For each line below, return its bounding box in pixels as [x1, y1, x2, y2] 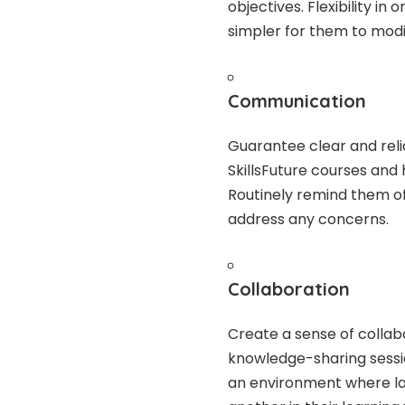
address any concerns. [228, 209, 392, 231]
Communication [228, 89, 372, 113]
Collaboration [228, 278, 355, 301]
